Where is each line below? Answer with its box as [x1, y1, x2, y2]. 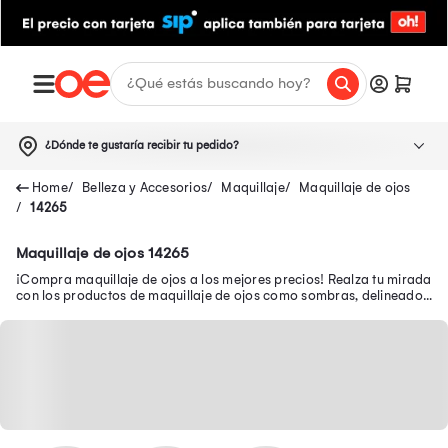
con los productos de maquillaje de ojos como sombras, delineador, [16, 287, 431, 303]
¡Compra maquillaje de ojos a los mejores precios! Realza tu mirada [16, 271, 432, 287]
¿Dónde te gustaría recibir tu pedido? [45, 138, 239, 152]
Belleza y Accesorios [82, 179, 207, 195]
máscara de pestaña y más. [16, 303, 186, 319]
